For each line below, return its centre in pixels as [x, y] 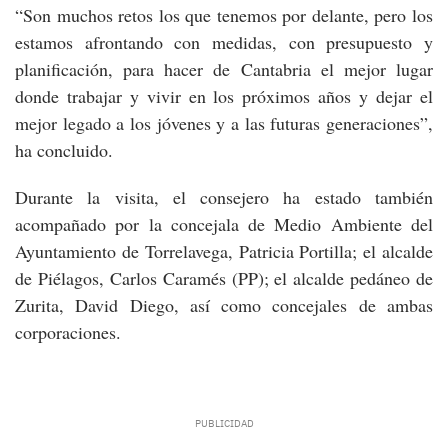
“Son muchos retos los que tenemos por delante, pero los [224, 14]
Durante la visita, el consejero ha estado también [224, 196]
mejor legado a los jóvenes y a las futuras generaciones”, [224, 122]
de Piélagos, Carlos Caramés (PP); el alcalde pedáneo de [224, 277]
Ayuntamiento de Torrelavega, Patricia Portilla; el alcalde [224, 250]
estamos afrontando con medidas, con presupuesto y [224, 41]
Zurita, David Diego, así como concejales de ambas [224, 304]
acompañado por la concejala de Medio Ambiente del [224, 223]
